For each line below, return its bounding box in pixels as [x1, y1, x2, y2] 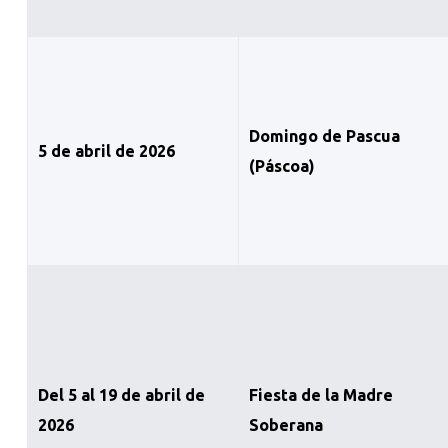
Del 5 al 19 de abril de [37, 386, 205, 405]
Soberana [248, 416, 323, 435]
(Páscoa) [248, 157, 315, 176]
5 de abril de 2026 [37, 142, 175, 161]
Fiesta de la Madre [248, 386, 393, 405]
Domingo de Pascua [248, 127, 400, 146]
